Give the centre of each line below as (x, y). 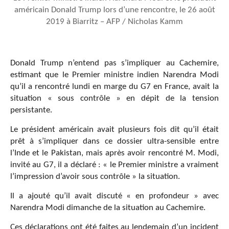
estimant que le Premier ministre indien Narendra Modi (114, 75)
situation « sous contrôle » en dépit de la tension (114, 99)
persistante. (31, 110)
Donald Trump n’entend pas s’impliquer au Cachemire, (114, 63)
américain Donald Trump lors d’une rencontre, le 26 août (114, 10)
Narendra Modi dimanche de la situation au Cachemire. (108, 208)
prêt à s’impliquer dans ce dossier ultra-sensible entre (114, 142)
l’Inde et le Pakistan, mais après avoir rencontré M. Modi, (114, 153)
